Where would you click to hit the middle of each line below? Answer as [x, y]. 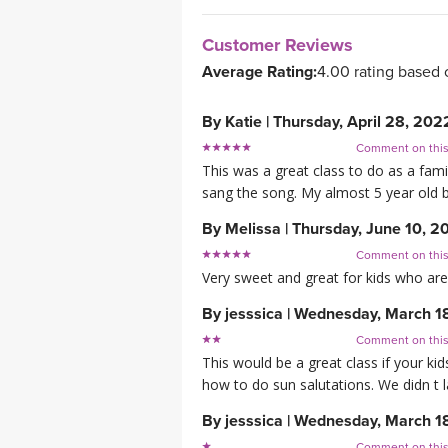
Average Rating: [259, 72]
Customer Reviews [277, 45]
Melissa [253, 229]
